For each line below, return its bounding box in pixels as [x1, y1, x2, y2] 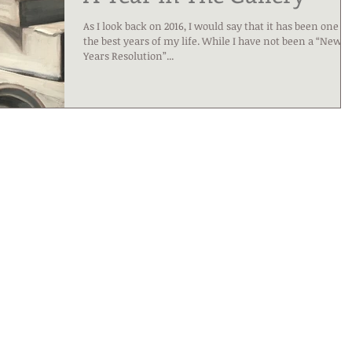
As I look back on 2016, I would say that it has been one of [83, 19, 350, 34]
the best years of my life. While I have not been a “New [83, 34, 342, 49]
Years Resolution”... [83, 49, 174, 64]
